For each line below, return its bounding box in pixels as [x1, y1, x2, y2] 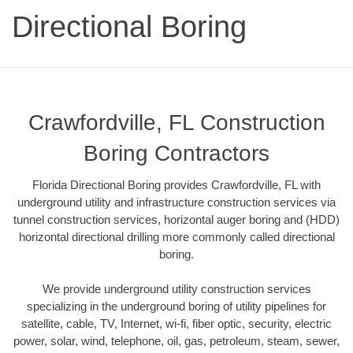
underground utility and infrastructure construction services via [17, 195, 336, 209]
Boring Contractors [84, 140, 269, 165]
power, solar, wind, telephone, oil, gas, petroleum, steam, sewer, [13, 334, 340, 348]
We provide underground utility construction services [42, 282, 311, 296]
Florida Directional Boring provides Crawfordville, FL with [32, 177, 321, 191]
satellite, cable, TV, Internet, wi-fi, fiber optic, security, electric [21, 317, 332, 331]
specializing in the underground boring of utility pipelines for [27, 299, 326, 314]
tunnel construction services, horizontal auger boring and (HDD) [13, 212, 340, 226]
